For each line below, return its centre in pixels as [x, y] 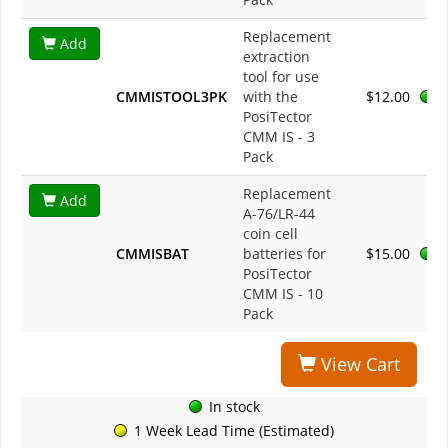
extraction [276, 57]
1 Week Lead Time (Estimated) [234, 431]
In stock [234, 407]
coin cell [270, 234]
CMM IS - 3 [279, 137]
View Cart [358, 364]
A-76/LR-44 [279, 214]
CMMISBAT [152, 254]
